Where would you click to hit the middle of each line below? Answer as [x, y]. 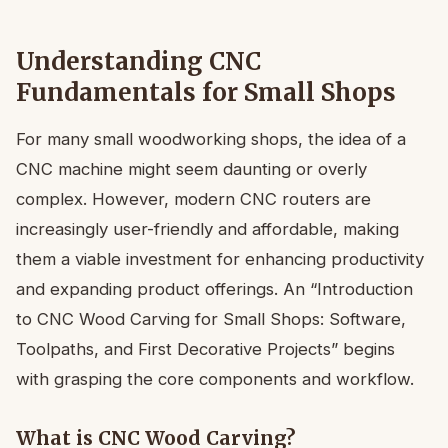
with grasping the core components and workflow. [215, 378]
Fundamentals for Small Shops [206, 92]
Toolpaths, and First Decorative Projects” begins [205, 348]
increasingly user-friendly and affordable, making [207, 228]
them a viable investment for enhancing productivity [220, 258]
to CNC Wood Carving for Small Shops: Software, [211, 318]
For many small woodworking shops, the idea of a [211, 138]
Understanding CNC [138, 61]
